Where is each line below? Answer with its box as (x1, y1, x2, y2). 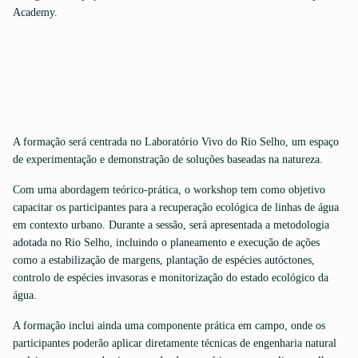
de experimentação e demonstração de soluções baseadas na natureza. (13, 153, 323, 165)
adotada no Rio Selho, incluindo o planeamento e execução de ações (13, 237, 320, 249)
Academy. (13, 6, 58, 18)
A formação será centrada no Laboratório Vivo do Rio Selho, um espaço (13, 136, 339, 148)
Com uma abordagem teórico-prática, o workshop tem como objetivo (13, 184, 325, 196)
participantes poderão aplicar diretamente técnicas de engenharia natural (13, 337, 336, 349)
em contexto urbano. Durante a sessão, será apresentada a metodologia (13, 219, 329, 231)
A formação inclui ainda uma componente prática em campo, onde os (13, 320, 325, 332)
